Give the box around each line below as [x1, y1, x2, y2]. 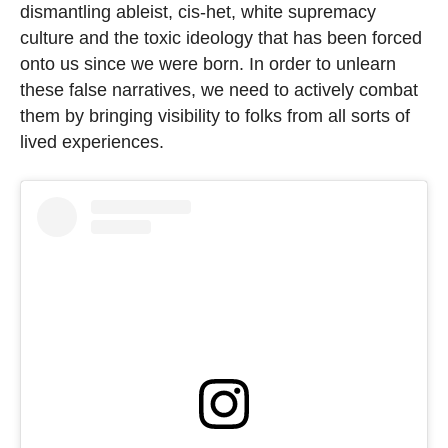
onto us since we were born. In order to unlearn [20, 53, 396, 74]
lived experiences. [20, 131, 164, 152]
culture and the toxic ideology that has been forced [20, 27, 422, 48]
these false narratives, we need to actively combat [20, 79, 418, 100]
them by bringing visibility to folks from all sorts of [20, 105, 410, 126]
